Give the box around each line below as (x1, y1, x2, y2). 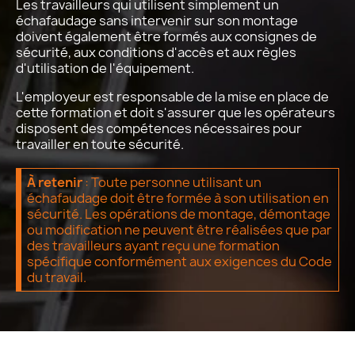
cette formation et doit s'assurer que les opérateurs (16, 103, 335, 121)
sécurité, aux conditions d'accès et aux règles (16, 43, 296, 61)
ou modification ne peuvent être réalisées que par (27, 220, 332, 239)
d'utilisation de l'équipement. (16, 59, 194, 77)
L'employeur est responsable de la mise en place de (16, 87, 329, 105)
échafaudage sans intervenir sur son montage (16, 11, 298, 29)
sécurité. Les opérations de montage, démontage (27, 204, 330, 223)
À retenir (27, 173, 82, 191)
